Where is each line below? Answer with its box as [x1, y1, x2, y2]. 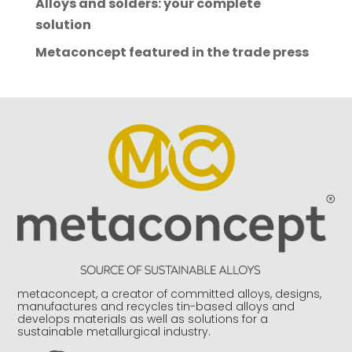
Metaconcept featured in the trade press [35, 43, 309, 62]
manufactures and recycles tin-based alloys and [17, 299, 295, 315]
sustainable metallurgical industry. [17, 324, 211, 340]
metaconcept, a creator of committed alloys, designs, [17, 286, 322, 302]
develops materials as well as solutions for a [17, 311, 269, 328]
